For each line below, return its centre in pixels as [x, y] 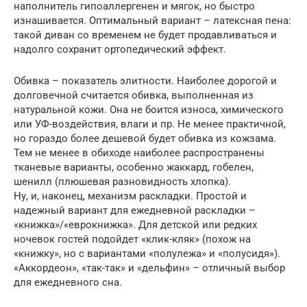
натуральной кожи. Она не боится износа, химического [149, 110]
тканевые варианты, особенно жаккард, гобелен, [134, 167]
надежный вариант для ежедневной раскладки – [135, 210]
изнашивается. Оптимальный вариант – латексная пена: [152, 21]
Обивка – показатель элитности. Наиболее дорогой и [145, 81]
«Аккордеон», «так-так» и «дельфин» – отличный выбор [149, 268]
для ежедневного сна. [68, 282]
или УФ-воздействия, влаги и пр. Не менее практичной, [150, 124]
